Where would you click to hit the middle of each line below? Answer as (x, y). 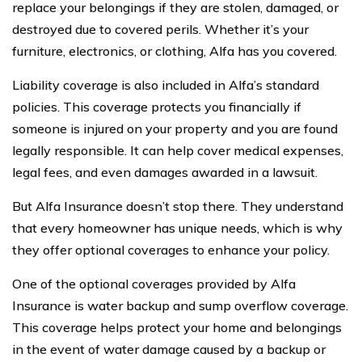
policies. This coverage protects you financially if (157, 106)
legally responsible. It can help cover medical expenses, (178, 150)
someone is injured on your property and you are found (175, 128)
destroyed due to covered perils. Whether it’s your (160, 29)
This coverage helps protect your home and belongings (177, 327)
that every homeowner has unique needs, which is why (177, 227)
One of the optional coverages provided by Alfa (154, 283)
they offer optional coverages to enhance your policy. (171, 249)
